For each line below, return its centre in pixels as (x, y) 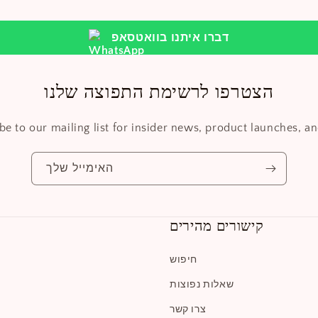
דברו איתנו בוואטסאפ (170, 38)
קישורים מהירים (217, 226)
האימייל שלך (80, 168)
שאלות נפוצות (202, 285)
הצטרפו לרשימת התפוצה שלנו (159, 92)
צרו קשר (188, 309)
